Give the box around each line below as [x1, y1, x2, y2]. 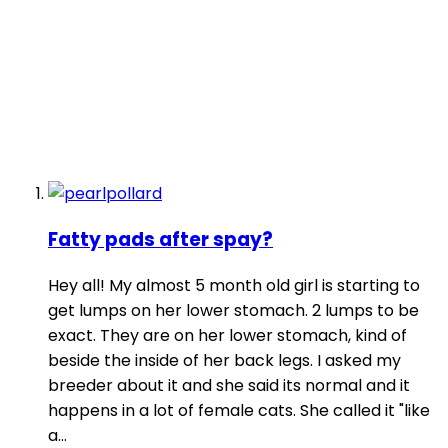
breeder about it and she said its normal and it [48, 373, 410, 397]
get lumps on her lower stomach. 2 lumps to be [48, 298, 419, 322]
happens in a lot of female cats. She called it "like [48, 398, 430, 422]
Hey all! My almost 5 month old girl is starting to [48, 273, 420, 297]
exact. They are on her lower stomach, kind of [48, 323, 407, 347]
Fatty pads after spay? [48, 226, 273, 254]
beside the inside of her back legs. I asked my [48, 348, 401, 372]
